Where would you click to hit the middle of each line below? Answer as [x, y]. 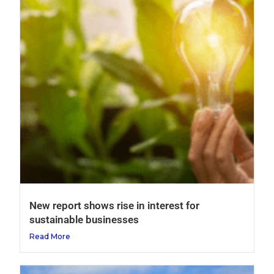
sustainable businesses [84, 219]
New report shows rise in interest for [115, 205]
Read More [50, 236]
